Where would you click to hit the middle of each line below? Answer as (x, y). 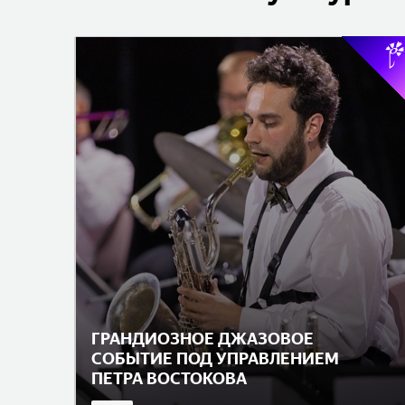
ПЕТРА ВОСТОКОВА (169, 378)
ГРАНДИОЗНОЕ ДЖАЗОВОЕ (202, 339)
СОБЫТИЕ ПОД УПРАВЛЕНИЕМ (215, 358)
